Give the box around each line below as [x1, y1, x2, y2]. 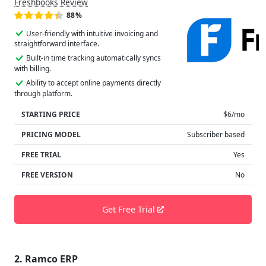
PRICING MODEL [21, 129, 81, 140]
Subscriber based [187, 129, 245, 140]
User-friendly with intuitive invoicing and [26, 28, 158, 39]
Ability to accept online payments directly [26, 77, 161, 88]
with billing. [14, 63, 51, 74]
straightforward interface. [14, 39, 99, 49]
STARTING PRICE [21, 109, 80, 119]
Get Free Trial [102, 203, 157, 215]
